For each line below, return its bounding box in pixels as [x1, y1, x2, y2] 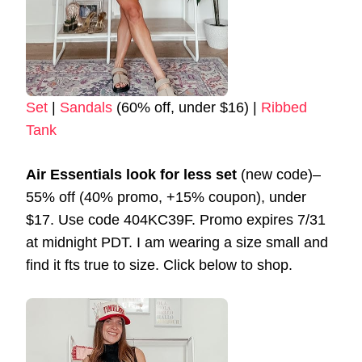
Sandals [60, 99, 112, 116]
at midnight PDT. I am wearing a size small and [26, 234, 328, 251]
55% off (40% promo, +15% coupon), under [26, 189, 306, 206]
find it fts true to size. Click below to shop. [26, 257, 293, 274]
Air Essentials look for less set [26, 166, 237, 183]
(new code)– [237, 166, 321, 183]
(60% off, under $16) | [112, 99, 261, 116]
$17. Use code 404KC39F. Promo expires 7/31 [26, 212, 326, 229]
